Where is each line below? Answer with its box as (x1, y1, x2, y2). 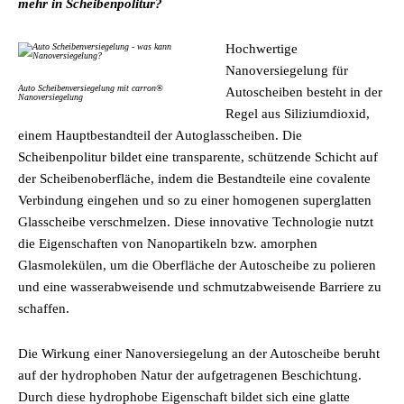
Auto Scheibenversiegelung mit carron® (18, 83, 163, 93)
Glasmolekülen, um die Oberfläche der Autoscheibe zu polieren (18, 258, 376, 272)
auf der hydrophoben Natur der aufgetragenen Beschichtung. (18, 368, 362, 382)
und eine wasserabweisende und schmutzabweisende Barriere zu (18, 280, 381, 294)
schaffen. (18, 301, 69, 316)
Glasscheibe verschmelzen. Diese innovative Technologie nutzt (18, 215, 373, 229)
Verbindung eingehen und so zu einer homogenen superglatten (18, 193, 372, 207)
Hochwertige (225, 41, 298, 56)
